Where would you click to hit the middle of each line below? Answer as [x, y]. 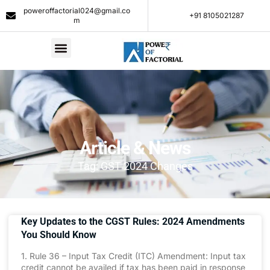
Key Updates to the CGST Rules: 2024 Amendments [133, 221]
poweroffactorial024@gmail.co [77, 11]
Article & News [135, 148]
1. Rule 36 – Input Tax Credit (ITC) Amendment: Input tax [133, 256]
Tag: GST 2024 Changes [135, 166]
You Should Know [59, 235]
